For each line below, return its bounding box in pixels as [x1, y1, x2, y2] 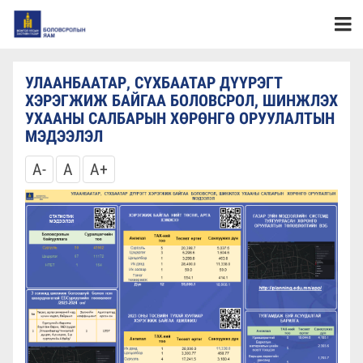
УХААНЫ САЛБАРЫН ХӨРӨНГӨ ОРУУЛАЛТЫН [25, 109, 335, 128]
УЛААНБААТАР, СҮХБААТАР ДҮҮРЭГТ [25, 73, 283, 92]
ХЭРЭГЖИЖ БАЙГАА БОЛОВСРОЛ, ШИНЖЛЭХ [25, 91, 338, 110]
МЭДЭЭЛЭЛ [25, 126, 103, 146]
